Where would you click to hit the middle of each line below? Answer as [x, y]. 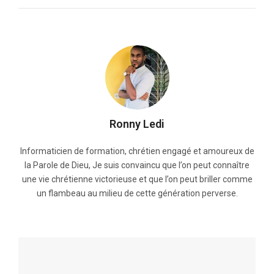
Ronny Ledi [137, 124]
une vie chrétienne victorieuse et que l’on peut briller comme [137, 180]
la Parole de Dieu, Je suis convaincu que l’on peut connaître [137, 165]
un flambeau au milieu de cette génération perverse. [137, 194]
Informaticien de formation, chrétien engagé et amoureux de [137, 151]
